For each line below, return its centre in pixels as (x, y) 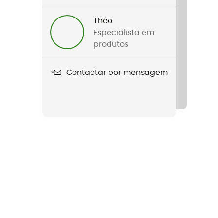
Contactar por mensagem (117, 72)
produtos (111, 45)
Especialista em (124, 33)
